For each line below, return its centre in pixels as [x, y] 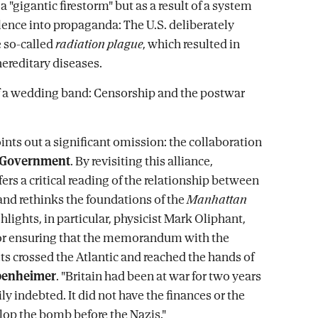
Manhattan [217, 199]
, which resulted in [191, 44]
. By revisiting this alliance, [142, 161]
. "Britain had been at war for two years [159, 276]
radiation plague [99, 44]
